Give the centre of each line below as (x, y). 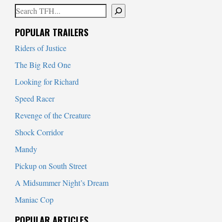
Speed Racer (35, 99)
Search (26, 9)
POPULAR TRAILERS (52, 32)
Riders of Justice (41, 48)
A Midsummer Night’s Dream (62, 183)
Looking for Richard (47, 82)
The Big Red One (43, 65)
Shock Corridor (39, 132)
